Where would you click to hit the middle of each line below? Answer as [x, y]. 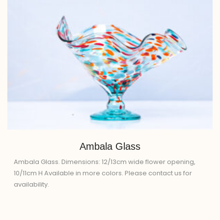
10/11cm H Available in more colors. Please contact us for [103, 173]
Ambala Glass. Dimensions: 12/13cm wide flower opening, [105, 162]
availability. [31, 185]
